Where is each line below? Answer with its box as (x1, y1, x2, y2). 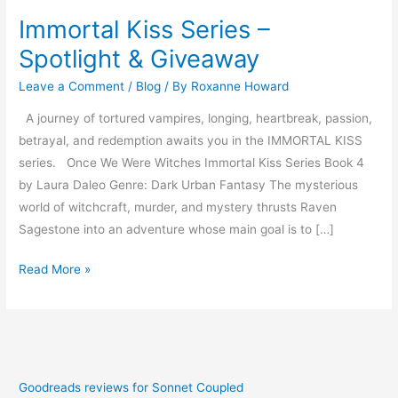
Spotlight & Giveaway (19, 43, 260, 74)
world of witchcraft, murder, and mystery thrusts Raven (19, 199, 338, 214)
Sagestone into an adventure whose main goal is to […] (19, 221, 335, 236)
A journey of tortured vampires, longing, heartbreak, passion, (19, 110, 373, 125)
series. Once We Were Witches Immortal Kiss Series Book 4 (19, 155, 365, 170)
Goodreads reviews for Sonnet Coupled (19, 380, 244, 395)
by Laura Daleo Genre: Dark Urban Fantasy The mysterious (19, 177, 359, 192)
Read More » (19, 262, 92, 277)
